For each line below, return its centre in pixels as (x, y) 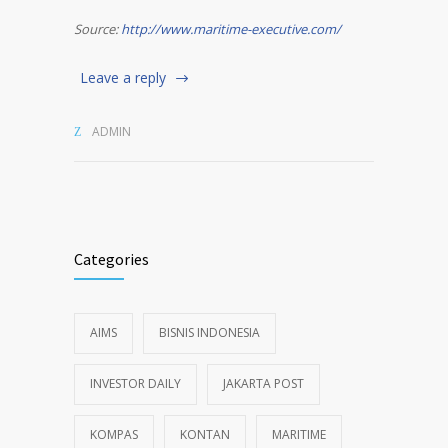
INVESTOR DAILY (135, 383)
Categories (111, 259)
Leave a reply (123, 77)
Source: (97, 29)
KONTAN (205, 434)
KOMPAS (114, 434)
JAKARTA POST (263, 383)
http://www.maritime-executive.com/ (231, 29)
